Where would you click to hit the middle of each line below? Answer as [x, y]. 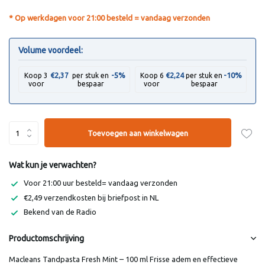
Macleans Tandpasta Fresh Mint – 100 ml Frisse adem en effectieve [123, 259]
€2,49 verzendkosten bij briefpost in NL [91, 197]
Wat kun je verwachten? [53, 165]
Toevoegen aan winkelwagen [138, 133]
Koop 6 [152, 75]
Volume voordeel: [51, 50]
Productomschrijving [46, 238]
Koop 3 [36, 75]
